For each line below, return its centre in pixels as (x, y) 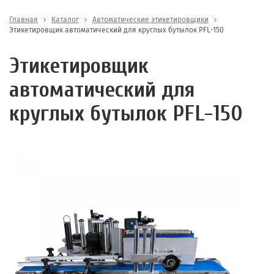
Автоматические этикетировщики (150, 20)
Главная (24, 20)
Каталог (65, 20)
